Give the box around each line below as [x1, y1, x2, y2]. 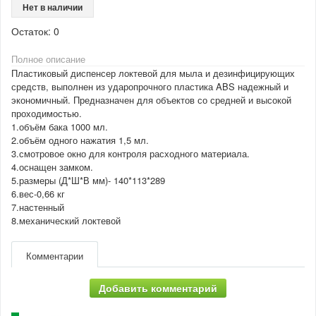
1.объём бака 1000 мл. [11, 119, 226, 133]
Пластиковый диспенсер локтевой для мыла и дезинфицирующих [11, 66, 295, 80]
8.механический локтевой [11, 213, 126, 227]
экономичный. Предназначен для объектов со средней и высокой [11, 92, 291, 107]
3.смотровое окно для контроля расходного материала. [11, 146, 250, 160]
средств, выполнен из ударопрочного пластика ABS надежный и [11, 79, 288, 93]
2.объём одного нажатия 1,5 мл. [11, 133, 222, 147]
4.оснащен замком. [11, 159, 229, 174]
